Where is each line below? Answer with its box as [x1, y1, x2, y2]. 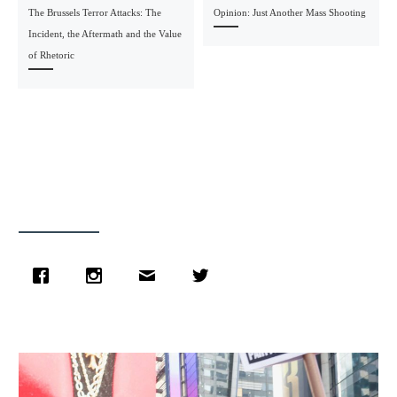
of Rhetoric [27, 49, 74, 60]
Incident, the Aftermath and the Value [27, 27, 182, 39]
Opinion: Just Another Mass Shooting [213, 6, 366, 18]
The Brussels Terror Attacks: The [27, 6, 161, 18]
